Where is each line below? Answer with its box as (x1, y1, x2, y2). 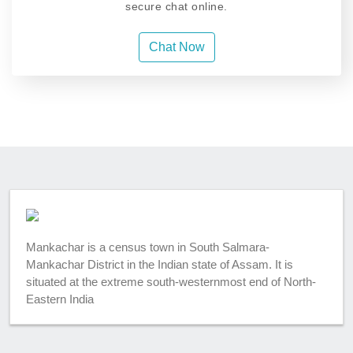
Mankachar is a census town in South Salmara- (26, 240, 269, 255)
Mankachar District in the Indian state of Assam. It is (26, 258, 293, 272)
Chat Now (148, 40, 205, 54)
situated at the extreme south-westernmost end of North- (26, 275, 316, 289)
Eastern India (26, 292, 94, 307)
